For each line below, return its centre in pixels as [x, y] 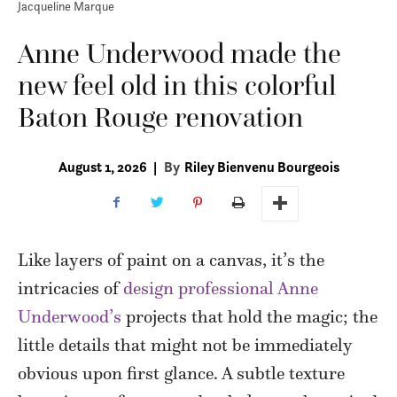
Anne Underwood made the [179, 53]
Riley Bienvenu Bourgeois [262, 166]
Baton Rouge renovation [160, 117]
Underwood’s [70, 316]
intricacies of [70, 288]
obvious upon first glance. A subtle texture [181, 373]
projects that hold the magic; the [249, 316]
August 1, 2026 [103, 166]
